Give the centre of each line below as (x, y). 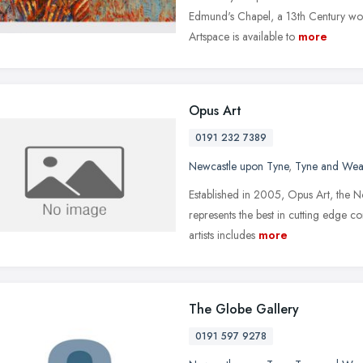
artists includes (222, 235)
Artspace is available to (242, 36)
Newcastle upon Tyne (239, 166)
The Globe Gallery (244, 309)
